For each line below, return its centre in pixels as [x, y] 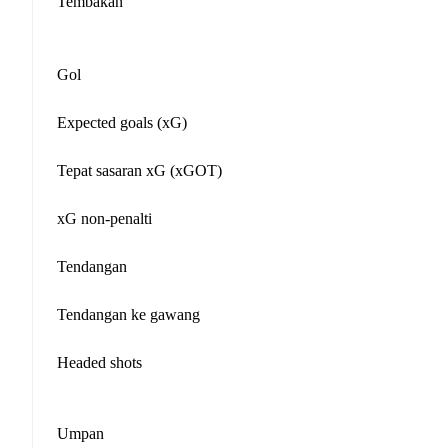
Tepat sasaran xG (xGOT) [139, 170]
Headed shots [99, 362]
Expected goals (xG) [122, 122]
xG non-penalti [104, 218]
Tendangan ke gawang [128, 314]
